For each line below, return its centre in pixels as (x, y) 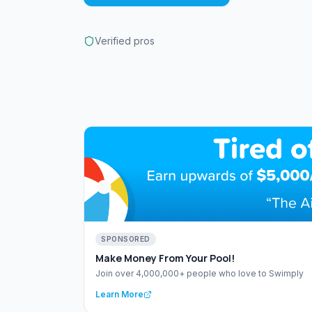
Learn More (119, 295)
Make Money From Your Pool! (165, 258)
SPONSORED (126, 239)
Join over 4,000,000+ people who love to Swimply (200, 274)
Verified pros (125, 41)
